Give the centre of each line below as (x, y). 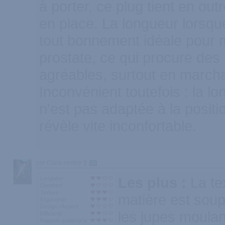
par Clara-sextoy (60, 163)
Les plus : (154, 183)
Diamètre (51, 185)
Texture (49, 192)
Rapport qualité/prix (64, 220)
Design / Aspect (59, 206)
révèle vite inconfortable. (118, 126)
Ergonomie (53, 199)
